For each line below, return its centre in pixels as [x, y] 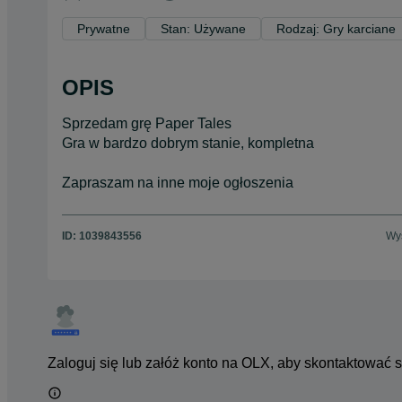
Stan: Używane [203, 28]
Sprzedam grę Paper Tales [147, 123]
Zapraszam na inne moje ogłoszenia [178, 182]
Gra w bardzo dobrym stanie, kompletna [188, 143]
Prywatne [104, 28]
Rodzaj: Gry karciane [336, 28]
